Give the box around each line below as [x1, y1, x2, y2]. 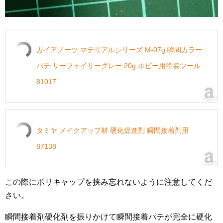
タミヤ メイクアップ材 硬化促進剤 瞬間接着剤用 [36, 126, 189, 134]
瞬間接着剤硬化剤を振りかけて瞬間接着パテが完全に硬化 [5, 213, 212, 221]
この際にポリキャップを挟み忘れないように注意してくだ [5, 178, 212, 186]
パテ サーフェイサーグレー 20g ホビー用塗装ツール [36, 62, 201, 70]
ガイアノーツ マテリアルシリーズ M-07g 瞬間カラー [36, 46, 202, 54]
